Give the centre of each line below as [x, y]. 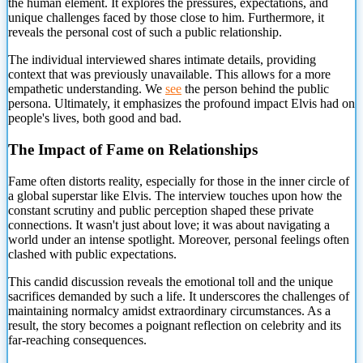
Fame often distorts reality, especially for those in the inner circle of [179, 181]
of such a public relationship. [207, 32]
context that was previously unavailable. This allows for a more [169, 75]
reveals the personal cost [70, 32]
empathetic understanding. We [87, 89]
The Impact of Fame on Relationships [133, 150]
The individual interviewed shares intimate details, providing [162, 60]
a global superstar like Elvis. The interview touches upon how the [175, 195]
